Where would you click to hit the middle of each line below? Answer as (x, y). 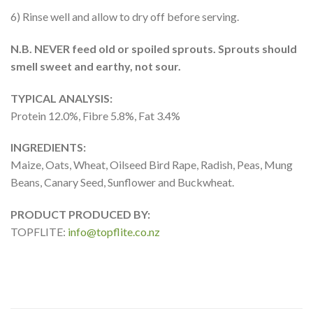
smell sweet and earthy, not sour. (96, 66)
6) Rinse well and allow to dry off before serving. (125, 16)
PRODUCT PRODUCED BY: (80, 214)
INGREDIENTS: (48, 147)
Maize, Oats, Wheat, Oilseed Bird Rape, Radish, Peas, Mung (152, 165)
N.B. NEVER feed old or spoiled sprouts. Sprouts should (154, 48)
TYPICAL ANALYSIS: (61, 98)
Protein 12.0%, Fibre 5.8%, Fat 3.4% (95, 115)
